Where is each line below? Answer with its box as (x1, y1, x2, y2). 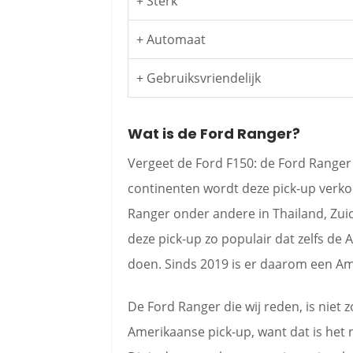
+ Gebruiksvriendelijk (136, 69, 261, 87)
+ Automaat (136, 31, 206, 48)
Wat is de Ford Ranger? (128, 124, 300, 143)
